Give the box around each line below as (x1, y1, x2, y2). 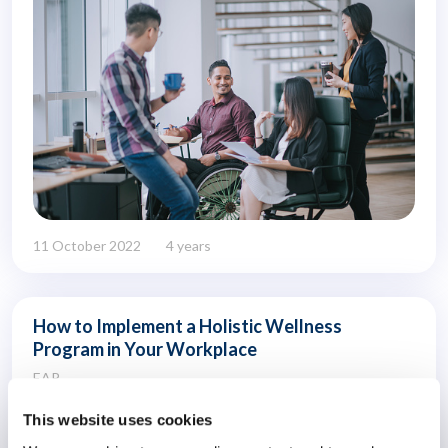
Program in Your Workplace (33, 338, 257, 361)
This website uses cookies (23, 411, 213, 429)
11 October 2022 (33, 237, 141, 255)
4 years (166, 237, 211, 255)
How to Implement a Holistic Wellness (33, 315, 342, 338)
